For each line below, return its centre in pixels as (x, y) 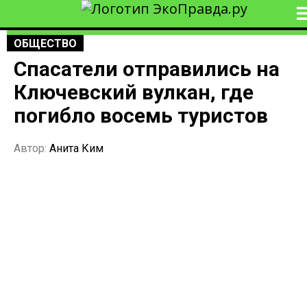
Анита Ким (76, 148)
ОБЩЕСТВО (45, 44)
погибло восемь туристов (141, 116)
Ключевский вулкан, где (134, 93)
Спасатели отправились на (147, 69)
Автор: (32, 148)
